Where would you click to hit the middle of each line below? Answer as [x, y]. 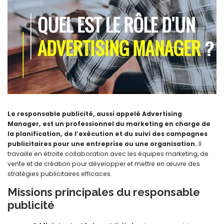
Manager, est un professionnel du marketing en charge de [109, 124]
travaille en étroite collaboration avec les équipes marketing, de [108, 154]
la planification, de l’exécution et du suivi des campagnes [107, 134]
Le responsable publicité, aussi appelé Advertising [95, 114]
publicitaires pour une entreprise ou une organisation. [102, 144]
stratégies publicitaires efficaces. [60, 174]
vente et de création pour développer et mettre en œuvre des [104, 164]
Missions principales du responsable [104, 192]
